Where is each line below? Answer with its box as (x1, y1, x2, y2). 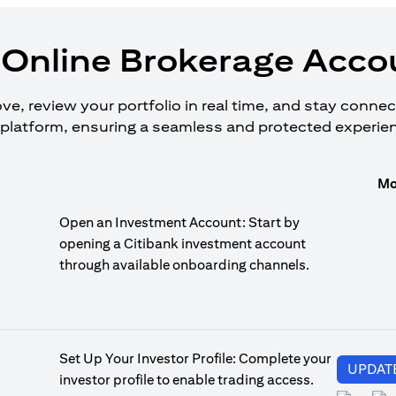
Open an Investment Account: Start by (59, 214, 300, 231)
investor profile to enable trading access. (59, 371, 314, 388)
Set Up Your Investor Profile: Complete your (59, 350, 331, 367)
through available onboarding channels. (59, 256, 309, 273)
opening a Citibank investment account (59, 235, 306, 252)
